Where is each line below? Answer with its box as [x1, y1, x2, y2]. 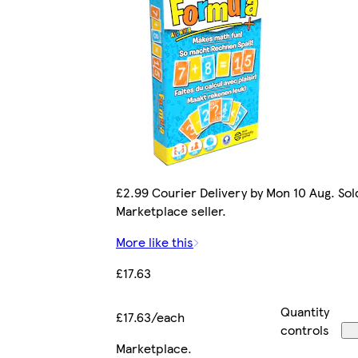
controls [280, 320, 330, 340]
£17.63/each [116, 308, 185, 327]
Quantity [280, 302, 330, 321]
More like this [116, 233, 193, 252]
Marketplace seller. [116, 201, 226, 221]
